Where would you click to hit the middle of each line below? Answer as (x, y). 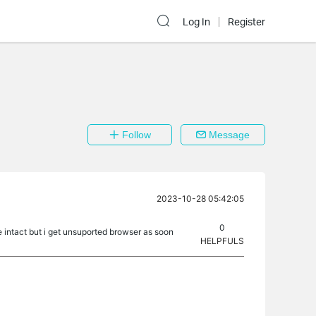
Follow (135, 135)
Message (228, 135)
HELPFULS (222, 241)
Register (247, 22)
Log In (196, 22)
